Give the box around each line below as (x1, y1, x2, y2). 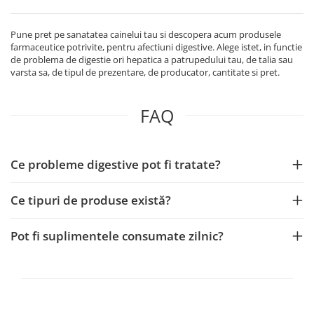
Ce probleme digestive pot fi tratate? (11, 156, 221, 173)
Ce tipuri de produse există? (11, 192, 171, 209)
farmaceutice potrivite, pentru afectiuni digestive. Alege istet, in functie (11, 41, 302, 54)
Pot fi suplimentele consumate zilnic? (11, 228, 224, 245)
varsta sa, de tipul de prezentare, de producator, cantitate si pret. (11, 66, 282, 79)
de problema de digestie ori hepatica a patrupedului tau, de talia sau (11, 53, 293, 67)
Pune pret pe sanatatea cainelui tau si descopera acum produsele (11, 28, 281, 41)
